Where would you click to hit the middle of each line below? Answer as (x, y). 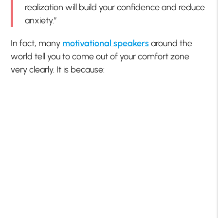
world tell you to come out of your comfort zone (100, 56)
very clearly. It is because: (58, 69)
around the (171, 43)
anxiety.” (41, 20)
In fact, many (37, 43)
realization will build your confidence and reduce (115, 7)
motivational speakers (106, 43)
